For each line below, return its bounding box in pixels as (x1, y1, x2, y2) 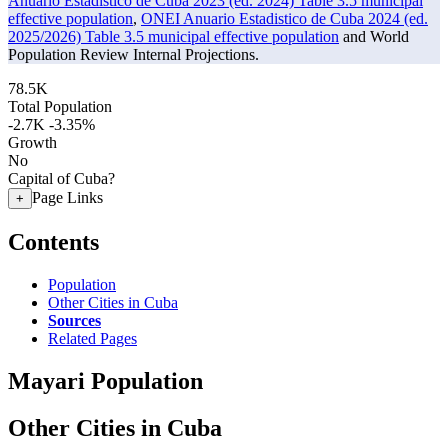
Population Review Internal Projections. (8, 46, 259, 63)
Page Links (32, 189, 103, 206)
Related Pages (48, 329, 137, 347)
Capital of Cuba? (8, 170, 115, 187)
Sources (48, 311, 101, 329)
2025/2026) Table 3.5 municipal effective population (8, 28, 339, 45)
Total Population (8, 98, 112, 115)
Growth (8, 134, 57, 151)
